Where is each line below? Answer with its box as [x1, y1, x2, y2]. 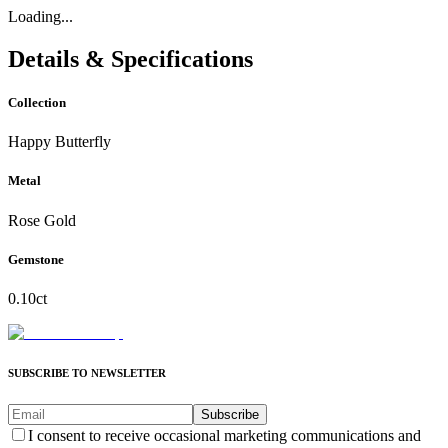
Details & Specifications [8, 45, 253, 72]
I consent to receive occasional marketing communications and [28, 426, 421, 444]
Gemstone [8, 251, 64, 267]
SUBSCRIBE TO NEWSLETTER [8, 366, 166, 379]
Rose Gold [8, 211, 76, 229]
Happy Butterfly [8, 133, 111, 151]
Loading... [8, 8, 73, 25]
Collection [8, 95, 66, 111]
